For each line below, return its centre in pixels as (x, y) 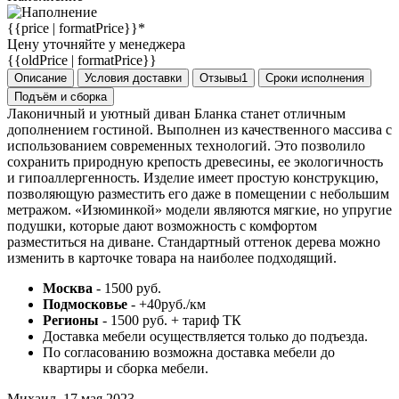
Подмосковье (85, 305)
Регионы (71, 321)
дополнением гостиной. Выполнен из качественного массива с (199, 130)
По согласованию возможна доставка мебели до (189, 353)
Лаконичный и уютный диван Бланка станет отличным (176, 114)
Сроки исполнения (315, 78)
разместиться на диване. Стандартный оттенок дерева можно (194, 242)
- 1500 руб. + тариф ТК (170, 321)
